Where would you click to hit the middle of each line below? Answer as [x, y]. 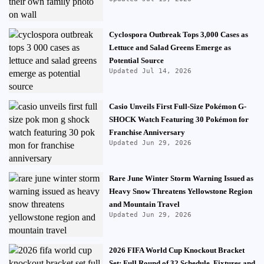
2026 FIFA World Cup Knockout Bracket [177, 250]
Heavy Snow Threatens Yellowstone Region [181, 191]
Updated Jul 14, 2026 [150, 71]
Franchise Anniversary [147, 132]
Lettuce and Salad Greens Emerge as [170, 47]
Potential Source [136, 60]
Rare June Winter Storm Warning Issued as [181, 178]
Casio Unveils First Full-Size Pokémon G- [178, 106]
